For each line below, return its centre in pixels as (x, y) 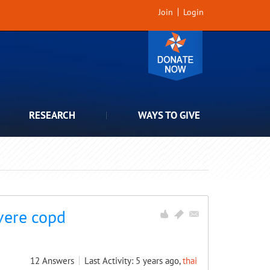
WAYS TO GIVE (169, 115)
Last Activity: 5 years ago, (133, 261)
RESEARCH (52, 115)
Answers (58, 261)
